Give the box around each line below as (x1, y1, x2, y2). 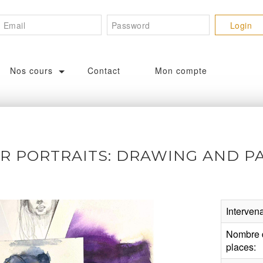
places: (226, 240, 257, 254)
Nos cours (9, 65, 53, 77)
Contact (87, 65, 121, 77)
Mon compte (155, 65, 208, 77)
